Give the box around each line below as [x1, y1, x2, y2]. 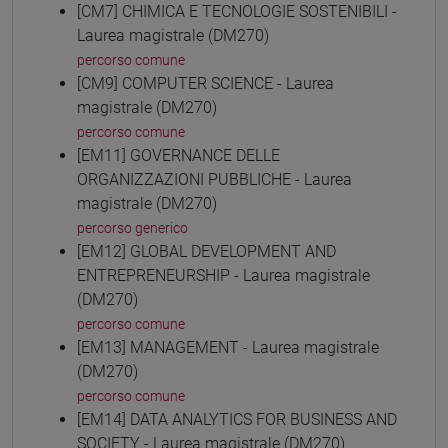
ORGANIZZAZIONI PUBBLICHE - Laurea [77, 169, 352, 189]
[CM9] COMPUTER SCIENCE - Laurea [77, 73, 334, 93]
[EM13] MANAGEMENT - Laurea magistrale [77, 337, 379, 357]
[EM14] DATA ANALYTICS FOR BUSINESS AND [77, 409, 397, 429]
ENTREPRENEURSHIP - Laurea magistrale [77, 265, 370, 285]
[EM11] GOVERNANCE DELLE [77, 145, 280, 165]
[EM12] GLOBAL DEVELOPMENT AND [77, 241, 336, 261]
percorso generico [77, 219, 188, 236]
